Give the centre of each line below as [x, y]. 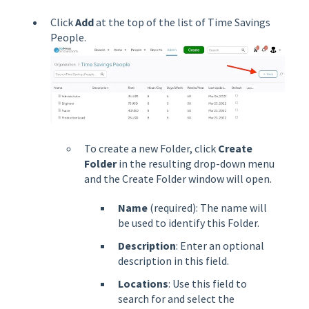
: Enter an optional [220, 246]
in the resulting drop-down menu [196, 163]
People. [68, 38]
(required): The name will [208, 207]
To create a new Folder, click [151, 148]
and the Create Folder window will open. [178, 178]
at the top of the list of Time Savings [183, 22]
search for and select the [176, 299]
